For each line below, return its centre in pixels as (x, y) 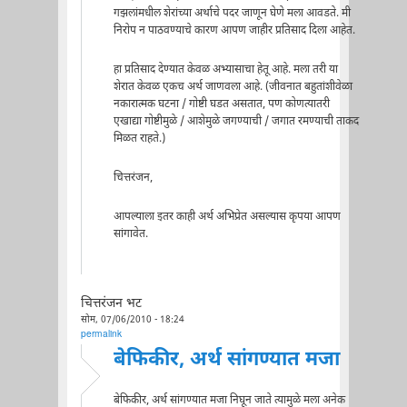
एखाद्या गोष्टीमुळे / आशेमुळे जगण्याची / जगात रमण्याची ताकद (236, 121)
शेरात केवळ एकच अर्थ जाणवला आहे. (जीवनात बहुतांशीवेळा (233, 87)
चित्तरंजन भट (111, 304)
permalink (101, 334)
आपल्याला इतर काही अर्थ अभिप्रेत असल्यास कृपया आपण (227, 218)
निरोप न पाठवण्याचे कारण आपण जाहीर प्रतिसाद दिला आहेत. (234, 30)
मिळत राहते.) (139, 139)
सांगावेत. (130, 235)
